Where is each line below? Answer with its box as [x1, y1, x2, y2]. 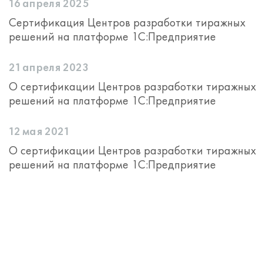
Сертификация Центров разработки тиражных [9, 15, 245, 30]
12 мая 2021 [9, 126, 69, 138]
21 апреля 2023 [9, 62, 89, 74]
